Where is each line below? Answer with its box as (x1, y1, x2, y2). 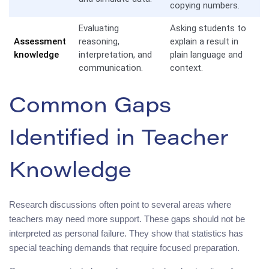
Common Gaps (9, 96, 171, 118)
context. (170, 62, 203, 73)
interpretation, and (79, 49, 152, 60)
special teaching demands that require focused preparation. (9, 242, 240, 253)
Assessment (14, 35, 66, 47)
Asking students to (170, 22, 246, 34)
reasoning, (79, 35, 119, 47)
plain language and (170, 49, 243, 60)
